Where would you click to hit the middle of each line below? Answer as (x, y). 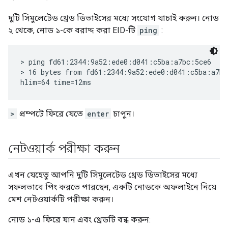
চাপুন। (123, 114)
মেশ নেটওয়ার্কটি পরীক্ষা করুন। (61, 199)
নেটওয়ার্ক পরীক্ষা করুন (64, 149)
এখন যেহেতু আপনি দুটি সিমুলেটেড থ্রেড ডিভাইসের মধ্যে (103, 175)
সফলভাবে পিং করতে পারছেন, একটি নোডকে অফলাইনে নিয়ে (112, 187)
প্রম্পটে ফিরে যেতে (51, 114)
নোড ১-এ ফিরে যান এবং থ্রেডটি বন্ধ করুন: (79, 220)
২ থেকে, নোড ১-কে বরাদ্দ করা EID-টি (73, 31)
